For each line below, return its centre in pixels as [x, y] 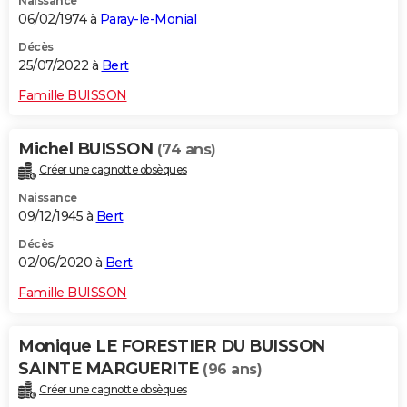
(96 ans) [232, 369]
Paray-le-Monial [148, 19]
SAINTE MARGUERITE [110, 368]
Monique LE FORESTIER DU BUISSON [172, 346]
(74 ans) [186, 149]
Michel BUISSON [88, 149]
